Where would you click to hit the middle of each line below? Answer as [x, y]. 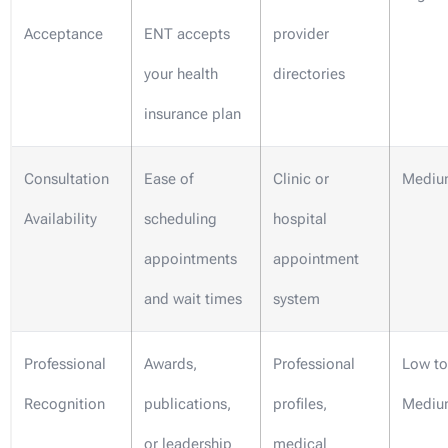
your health [181, 74]
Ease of [168, 179]
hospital [300, 219]
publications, [187, 404]
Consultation [66, 179]
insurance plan [192, 114]
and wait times [193, 299]
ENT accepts [187, 34]
